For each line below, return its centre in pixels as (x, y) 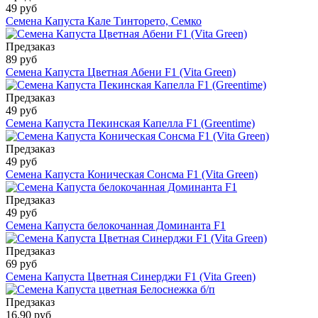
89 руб (21, 60)
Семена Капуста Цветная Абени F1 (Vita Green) (121, 72)
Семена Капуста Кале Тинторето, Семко (104, 21)
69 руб (21, 264)
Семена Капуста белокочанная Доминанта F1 (116, 226)
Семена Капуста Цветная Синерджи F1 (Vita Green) (131, 277)
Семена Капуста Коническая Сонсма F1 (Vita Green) (132, 175)
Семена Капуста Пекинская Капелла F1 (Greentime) (130, 124)
